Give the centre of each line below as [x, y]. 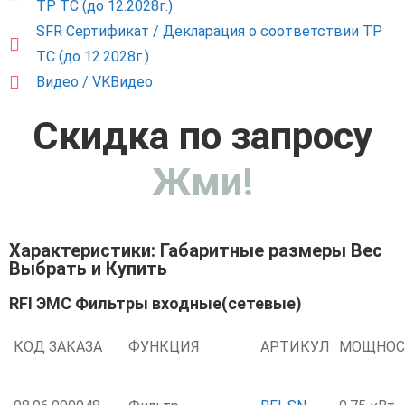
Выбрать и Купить [88, 268]
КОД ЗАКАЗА [58, 347]
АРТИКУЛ [295, 347]
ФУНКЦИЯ [164, 347]
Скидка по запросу [202, 136]
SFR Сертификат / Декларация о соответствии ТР [209, 31]
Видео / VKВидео [94, 82]
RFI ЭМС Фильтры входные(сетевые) [155, 303]
